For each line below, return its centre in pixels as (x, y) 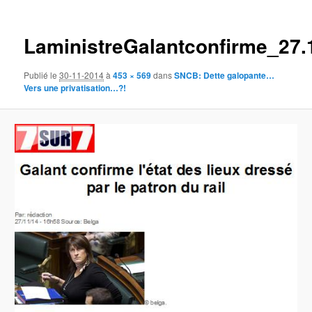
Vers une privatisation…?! (75, 87)
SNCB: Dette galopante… (225, 75)
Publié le (42, 75)
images (242, 23)
